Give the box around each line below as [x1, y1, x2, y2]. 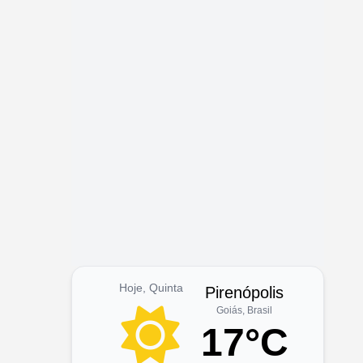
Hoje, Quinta [118, 281, 183, 294]
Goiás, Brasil [216, 305, 273, 316]
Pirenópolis [205, 284, 284, 301]
